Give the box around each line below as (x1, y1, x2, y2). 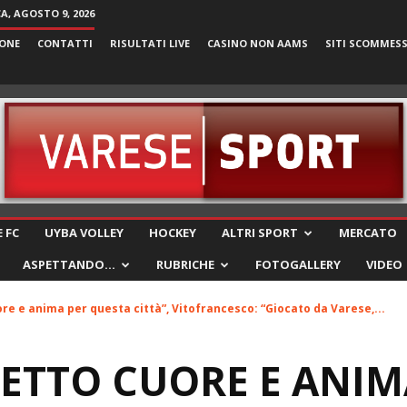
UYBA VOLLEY (45, 224, 124, 241)
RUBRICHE (156, 256, 214, 273)
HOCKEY (149, 224, 196, 241)
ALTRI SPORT (222, 224, 298, 241)
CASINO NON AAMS (207, 36, 308, 50)
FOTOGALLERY (255, 256, 341, 273)
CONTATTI (37, 36, 93, 50)
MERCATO (339, 224, 397, 241)
